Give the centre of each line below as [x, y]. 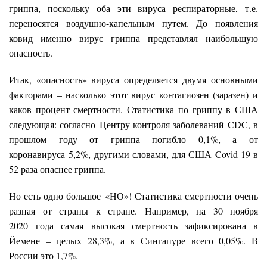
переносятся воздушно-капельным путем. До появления [133, 23]
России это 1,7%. [44, 255]
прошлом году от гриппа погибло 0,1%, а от [133, 139]
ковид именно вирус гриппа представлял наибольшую [133, 38]
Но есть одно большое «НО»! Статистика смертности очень [133, 195]
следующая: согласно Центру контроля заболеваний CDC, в [133, 124]
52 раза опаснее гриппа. [58, 169]
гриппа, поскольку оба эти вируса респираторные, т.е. [133, 8]
